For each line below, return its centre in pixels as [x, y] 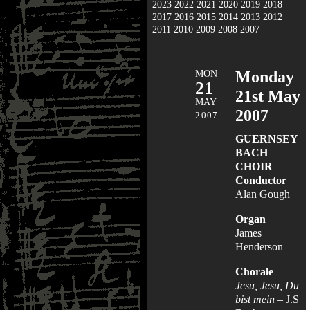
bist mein [255, 299]
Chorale [254, 271]
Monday [265, 76]
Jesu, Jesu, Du [267, 285]
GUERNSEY [266, 138]
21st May [268, 96]
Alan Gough [263, 194]
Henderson [259, 246]
